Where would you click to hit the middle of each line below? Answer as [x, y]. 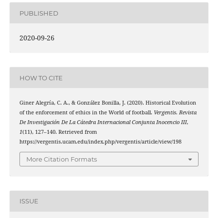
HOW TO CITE [41, 78]
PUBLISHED [39, 13]
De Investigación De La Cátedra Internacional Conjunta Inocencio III [103, 122]
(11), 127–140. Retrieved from [59, 132]
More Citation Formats [62, 159]
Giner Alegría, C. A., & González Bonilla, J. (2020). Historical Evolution [108, 103]
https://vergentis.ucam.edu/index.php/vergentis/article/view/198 [100, 142]
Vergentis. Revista [175, 113]
